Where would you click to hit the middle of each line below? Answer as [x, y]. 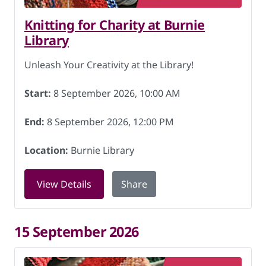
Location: [46, 150]
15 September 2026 [77, 232]
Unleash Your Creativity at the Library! [109, 65]
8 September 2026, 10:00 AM [116, 93]
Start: [38, 93]
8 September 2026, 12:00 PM [109, 122]
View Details [64, 184]
